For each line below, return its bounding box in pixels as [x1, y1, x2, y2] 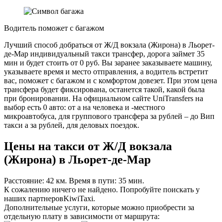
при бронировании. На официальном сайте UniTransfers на [4, 94, 203, 103]
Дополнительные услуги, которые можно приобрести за [4, 203, 194, 212]
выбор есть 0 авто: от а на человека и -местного [4, 103, 165, 111]
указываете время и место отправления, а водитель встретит [4, 67, 208, 76]
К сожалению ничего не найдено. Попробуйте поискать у [4, 185, 200, 194]
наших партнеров [4, 194, 63, 203]
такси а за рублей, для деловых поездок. [4, 120, 139, 129]
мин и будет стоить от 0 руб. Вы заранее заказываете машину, [4, 58, 212, 67]
